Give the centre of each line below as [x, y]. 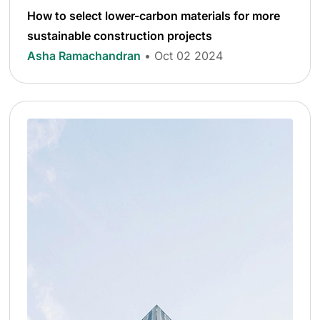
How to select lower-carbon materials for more [154, 15]
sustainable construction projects [120, 35]
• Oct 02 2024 [184, 55]
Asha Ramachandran [84, 55]
